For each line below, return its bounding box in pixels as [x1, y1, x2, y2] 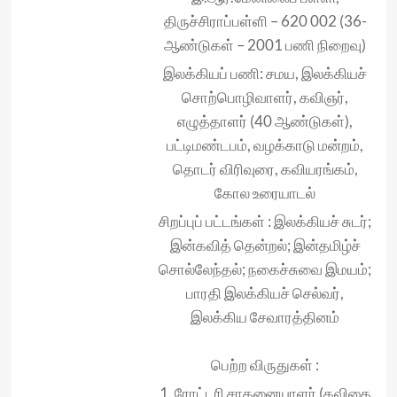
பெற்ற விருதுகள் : [211, 355, 319, 375]
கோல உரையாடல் [214, 183, 315, 203]
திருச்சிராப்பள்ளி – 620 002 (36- [163, 12, 367, 31]
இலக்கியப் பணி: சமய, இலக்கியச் [163, 64, 367, 83]
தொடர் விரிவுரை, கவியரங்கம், [172, 160, 358, 179]
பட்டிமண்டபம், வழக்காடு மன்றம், [167, 136, 363, 155]
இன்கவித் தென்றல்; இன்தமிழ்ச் [169, 236, 361, 255]
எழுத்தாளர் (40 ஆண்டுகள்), [177, 112, 353, 131]
